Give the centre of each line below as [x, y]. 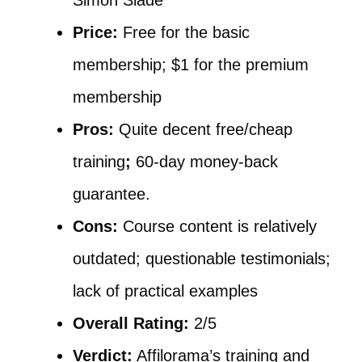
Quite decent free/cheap [206, 129]
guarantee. [112, 194]
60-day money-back [207, 162]
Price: [95, 32]
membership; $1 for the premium [191, 65]
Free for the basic [184, 32]
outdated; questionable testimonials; [202, 259]
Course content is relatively [217, 226]
